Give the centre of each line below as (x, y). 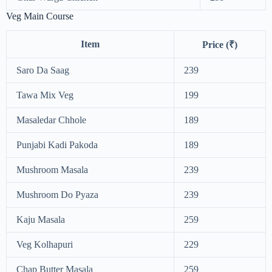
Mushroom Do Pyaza (57, 195)
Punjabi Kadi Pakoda (57, 145)
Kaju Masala (41, 220)
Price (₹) (220, 45)
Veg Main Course (40, 16)
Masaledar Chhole (51, 120)
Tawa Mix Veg (45, 95)
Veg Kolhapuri (45, 245)
